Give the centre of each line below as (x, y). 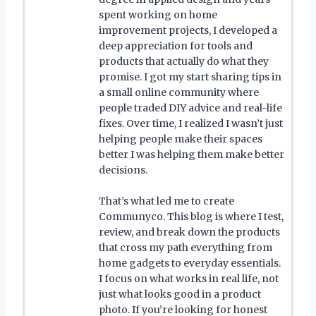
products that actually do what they (184, 61)
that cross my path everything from (186, 247)
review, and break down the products (189, 232)
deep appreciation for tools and (176, 45)
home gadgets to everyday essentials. (190, 263)
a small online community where (179, 92)
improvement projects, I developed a (188, 30)
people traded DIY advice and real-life (190, 108)
